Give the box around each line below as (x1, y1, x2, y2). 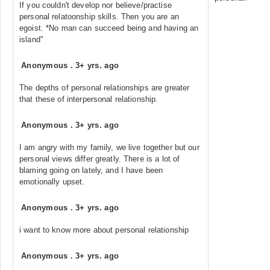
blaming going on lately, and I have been (19, 166, 163, 175)
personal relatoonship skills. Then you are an (19, 12, 179, 21)
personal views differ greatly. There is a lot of (19, 154, 180, 163)
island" (19, 35, 43, 44)
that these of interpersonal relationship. (19, 95, 159, 104)
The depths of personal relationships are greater (19, 83, 190, 92)
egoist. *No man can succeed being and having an (19, 24, 199, 33)
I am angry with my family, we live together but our (19, 143, 199, 152)
